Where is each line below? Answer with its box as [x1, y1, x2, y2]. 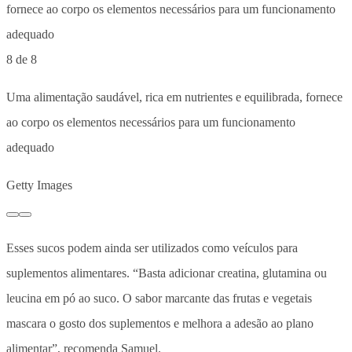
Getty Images [6, 178, 72, 192]
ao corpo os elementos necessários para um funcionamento [6, 115, 295, 129]
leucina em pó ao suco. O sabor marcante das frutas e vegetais [6, 291, 312, 305]
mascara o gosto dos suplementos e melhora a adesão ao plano [6, 316, 313, 330]
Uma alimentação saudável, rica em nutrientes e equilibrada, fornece [6, 90, 343, 104]
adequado [6, 140, 54, 154]
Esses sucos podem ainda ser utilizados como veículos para [6, 240, 298, 255]
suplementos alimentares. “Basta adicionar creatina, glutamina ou [6, 266, 327, 280]
